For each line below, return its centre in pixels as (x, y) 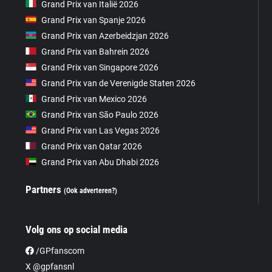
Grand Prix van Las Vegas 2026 (101, 130)
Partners (45, 189)
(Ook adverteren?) (91, 190)
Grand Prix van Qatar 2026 (92, 146)
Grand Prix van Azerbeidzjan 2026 (105, 36)
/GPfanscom (59, 250)
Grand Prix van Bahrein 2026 (96, 51)
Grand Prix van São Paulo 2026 (100, 114)
